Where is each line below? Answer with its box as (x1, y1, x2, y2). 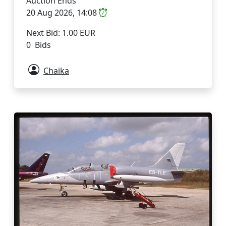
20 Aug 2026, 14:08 (26, 7, 99, 19)
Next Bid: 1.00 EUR (26, 27, 95, 39)
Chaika (43, 65, 69, 77)
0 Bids (26, 39, 51, 51)
